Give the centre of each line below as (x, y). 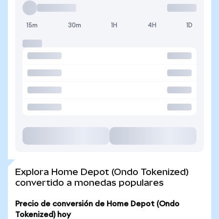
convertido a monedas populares (89, 183)
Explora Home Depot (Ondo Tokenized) (102, 172)
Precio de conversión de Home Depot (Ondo (97, 204)
